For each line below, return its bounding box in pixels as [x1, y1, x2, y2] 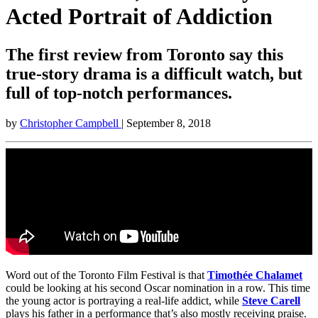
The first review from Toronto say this [6, 45, 283, 64]
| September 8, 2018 [121, 116, 211, 129]
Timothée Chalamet [207, 268, 302, 281]
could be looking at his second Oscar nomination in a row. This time [6, 281, 310, 294]
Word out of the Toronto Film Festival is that [6, 268, 207, 281]
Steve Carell [242, 294, 300, 307]
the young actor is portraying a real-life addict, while [6, 294, 242, 307]
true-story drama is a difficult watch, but [6, 64, 302, 83]
